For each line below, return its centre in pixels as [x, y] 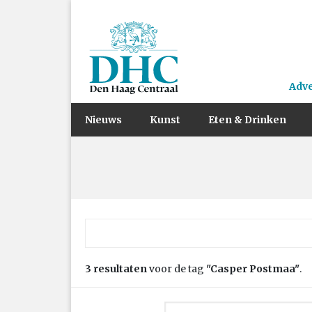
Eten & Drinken [247, 120]
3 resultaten [116, 269]
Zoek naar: [110, 225]
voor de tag [177, 269]
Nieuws [103, 120]
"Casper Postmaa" [253, 269]
